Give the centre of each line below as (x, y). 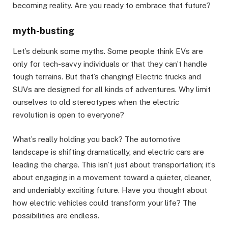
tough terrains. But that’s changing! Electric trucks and (107, 76)
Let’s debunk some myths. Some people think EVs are (108, 51)
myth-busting (44, 31)
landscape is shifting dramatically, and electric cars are (108, 152)
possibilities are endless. (56, 215)
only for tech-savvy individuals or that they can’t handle (110, 64)
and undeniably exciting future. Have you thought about (110, 190)
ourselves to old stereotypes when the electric (96, 102)
